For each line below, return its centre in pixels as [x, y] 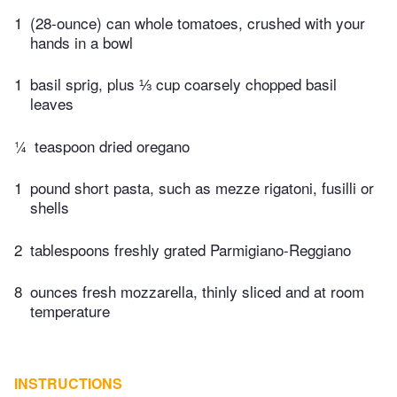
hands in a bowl [82, 42]
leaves [52, 104]
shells [50, 207]
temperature [70, 311]
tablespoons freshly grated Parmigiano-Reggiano [191, 249]
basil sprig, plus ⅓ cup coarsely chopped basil [183, 84]
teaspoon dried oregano [112, 145]
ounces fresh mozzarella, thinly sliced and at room [197, 292]
